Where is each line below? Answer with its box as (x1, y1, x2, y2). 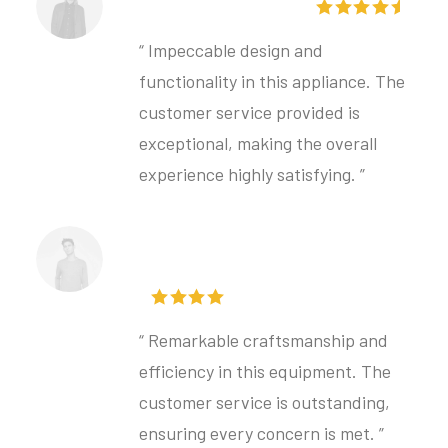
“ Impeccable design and (139, 39, 323, 62)
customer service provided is (139, 101, 360, 124)
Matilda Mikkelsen (139, 244, 292, 268)
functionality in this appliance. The (139, 70, 405, 93)
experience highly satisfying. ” (139, 163, 365, 186)
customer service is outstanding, (139, 391, 390, 414)
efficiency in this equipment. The (139, 360, 391, 383)
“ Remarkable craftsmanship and (139, 329, 388, 352)
